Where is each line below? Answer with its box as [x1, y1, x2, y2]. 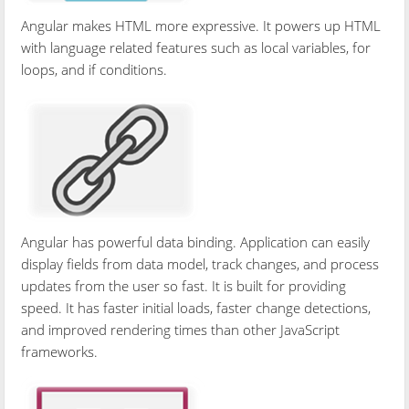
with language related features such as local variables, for [21, 37, 372, 57]
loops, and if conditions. [21, 59, 168, 79]
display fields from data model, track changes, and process [21, 254, 380, 273]
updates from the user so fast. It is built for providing [21, 276, 347, 295]
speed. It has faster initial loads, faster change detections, [21, 298, 372, 317]
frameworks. [21, 341, 99, 361]
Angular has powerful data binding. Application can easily [21, 232, 371, 251]
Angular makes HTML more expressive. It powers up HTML [21, 16, 382, 35]
